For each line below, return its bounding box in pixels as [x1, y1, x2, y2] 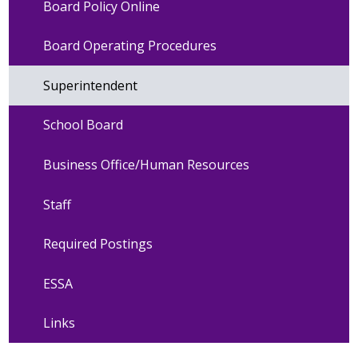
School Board [42, 116, 123, 134]
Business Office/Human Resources [42, 155, 249, 173]
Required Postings [42, 235, 153, 253]
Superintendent [42, 76, 137, 94]
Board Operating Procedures [42, 37, 217, 55]
